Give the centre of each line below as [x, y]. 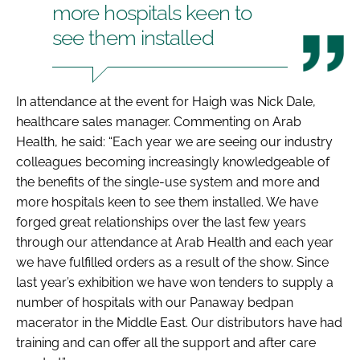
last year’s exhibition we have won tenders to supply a [175, 282]
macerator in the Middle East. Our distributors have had [179, 322]
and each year [291, 242]
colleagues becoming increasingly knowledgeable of [173, 162]
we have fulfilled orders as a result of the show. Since [172, 262]
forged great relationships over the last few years [161, 222]
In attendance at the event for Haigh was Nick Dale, [166, 101]
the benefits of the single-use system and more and [168, 182]
